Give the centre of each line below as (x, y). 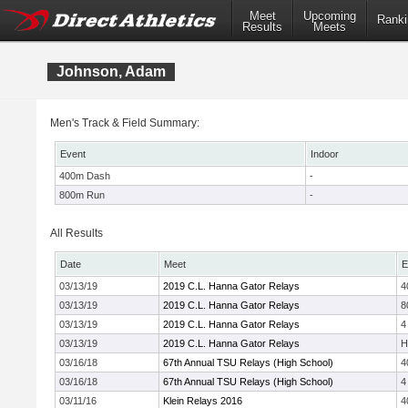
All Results (76, 233)
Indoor (325, 154)
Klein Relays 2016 (203, 401)
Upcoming (330, 16)
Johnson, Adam (111, 71)
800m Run (82, 195)
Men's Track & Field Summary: (125, 123)
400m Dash (85, 176)
